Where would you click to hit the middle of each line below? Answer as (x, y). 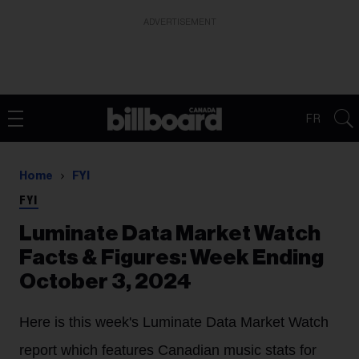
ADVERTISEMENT (179, 22)
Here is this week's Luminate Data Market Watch (174, 322)
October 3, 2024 (105, 282)
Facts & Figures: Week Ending (171, 258)
